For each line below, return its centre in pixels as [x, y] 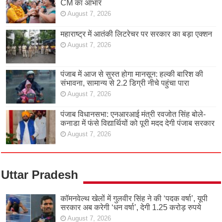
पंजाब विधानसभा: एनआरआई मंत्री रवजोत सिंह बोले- [133, 114]
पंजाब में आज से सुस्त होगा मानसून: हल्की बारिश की [132, 74]
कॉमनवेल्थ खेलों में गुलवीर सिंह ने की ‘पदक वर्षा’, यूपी [134, 198]
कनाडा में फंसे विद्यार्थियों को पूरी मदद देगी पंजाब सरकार [138, 123]
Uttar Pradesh [40, 174]
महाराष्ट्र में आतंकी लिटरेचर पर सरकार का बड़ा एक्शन [137, 34]
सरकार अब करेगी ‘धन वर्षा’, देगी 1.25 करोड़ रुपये [131, 207]
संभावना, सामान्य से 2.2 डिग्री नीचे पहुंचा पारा [125, 83]
